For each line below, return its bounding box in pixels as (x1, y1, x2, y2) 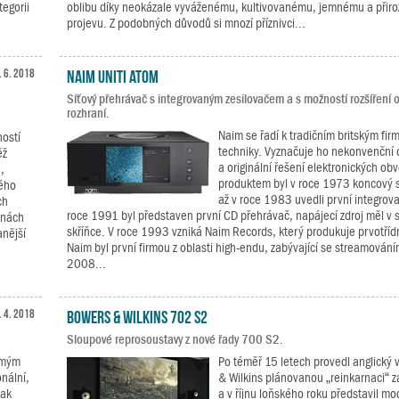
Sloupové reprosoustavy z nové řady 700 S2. (66, 332, 283, 346)
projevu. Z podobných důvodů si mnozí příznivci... (66, 16, 305, 30)
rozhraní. (66, 106, 110, 120)
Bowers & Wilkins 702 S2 (66, 306, 208, 324)
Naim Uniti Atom (66, 66, 159, 84)
